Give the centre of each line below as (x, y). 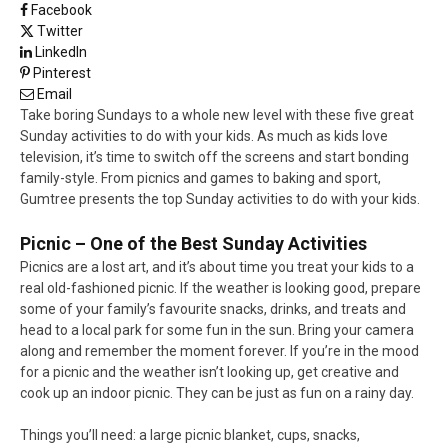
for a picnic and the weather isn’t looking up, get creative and (209, 372)
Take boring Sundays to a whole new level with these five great (217, 115)
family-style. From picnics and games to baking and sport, (200, 178)
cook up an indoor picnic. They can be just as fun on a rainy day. (217, 393)
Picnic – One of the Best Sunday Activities (193, 244)
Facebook (61, 10)
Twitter (60, 31)
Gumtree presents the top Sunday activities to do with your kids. (220, 199)
